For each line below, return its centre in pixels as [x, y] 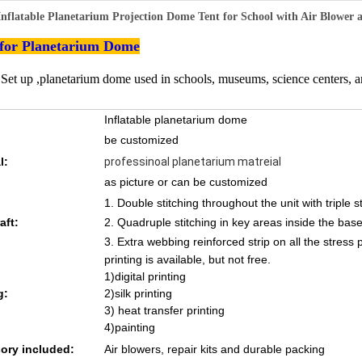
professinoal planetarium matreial [193, 162]
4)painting [130, 327]
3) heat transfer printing [164, 310]
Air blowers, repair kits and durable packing [215, 349]
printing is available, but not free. [187, 259]
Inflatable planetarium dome [176, 120]
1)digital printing [145, 276]
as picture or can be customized [186, 182]
